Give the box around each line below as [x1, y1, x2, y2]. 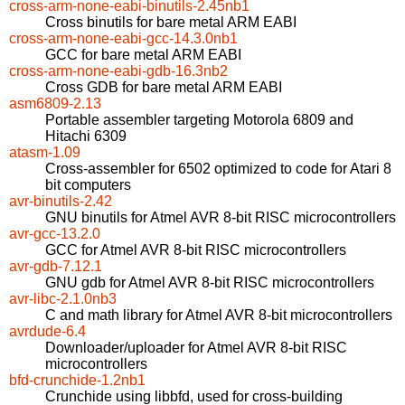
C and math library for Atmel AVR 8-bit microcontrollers [45, 307, 392, 324]
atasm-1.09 [9, 145, 80, 161]
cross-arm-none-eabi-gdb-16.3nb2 [9, 63, 228, 80]
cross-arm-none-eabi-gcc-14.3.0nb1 [9, 31, 238, 47]
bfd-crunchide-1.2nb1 [9, 372, 146, 389]
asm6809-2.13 [9, 96, 101, 112]
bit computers [45, 177, 131, 193]
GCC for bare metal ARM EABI [45, 47, 241, 63]
